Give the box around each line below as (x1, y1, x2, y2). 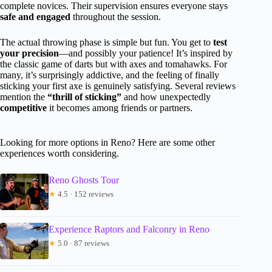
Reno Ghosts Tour (49, 175, 119, 186)
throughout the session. (70, 12, 161, 22)
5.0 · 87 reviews (56, 239, 109, 248)
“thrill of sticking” (47, 92, 121, 103)
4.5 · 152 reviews (56, 189, 114, 199)
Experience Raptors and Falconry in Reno (49, 224, 209, 235)
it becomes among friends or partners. (47, 103, 192, 114)
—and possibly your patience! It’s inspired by (59, 48, 233, 59)
